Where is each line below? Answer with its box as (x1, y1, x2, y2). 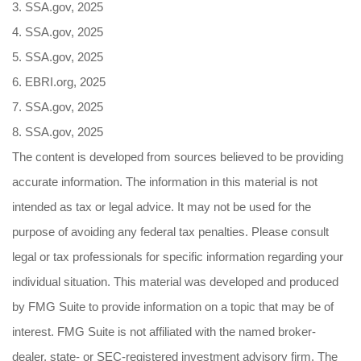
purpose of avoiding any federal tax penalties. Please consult (12, 225, 329, 239)
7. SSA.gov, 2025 (12, 100, 103, 114)
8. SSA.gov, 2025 (12, 125, 103, 139)
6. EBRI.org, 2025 (12, 75, 106, 89)
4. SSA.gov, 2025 (12, 25, 103, 39)
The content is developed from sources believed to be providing (12, 150, 343, 164)
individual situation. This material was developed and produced (12, 275, 338, 288)
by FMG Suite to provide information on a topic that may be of (12, 300, 334, 313)
